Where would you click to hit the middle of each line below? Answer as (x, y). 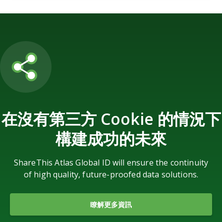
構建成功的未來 (111, 138)
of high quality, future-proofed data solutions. (111, 174)
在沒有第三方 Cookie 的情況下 (111, 118)
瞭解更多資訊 (111, 204)
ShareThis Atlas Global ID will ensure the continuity (111, 162)
